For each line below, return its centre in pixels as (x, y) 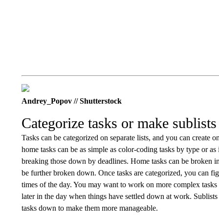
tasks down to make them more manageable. (89, 208)
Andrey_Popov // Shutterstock (71, 101)
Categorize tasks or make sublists (119, 123)
